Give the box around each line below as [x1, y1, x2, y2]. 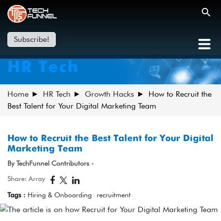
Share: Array [7, 175, 45, 183]
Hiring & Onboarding [28, 191, 92, 199]
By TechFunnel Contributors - [7, 159, 94, 167]
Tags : [7, 191, 28, 199]
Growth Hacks [85, 89, 134, 99]
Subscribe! [14, 34, 49, 44]
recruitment [97, 191, 131, 199]
